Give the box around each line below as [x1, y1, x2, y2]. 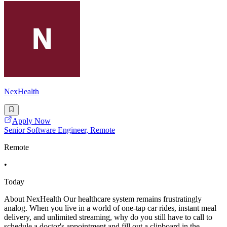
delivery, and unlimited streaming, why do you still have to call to [4, 213, 212, 222]
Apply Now [12, 117, 51, 126]
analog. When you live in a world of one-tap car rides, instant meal [4, 204, 216, 213]
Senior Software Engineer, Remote [4, 126, 115, 135]
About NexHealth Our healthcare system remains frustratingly [4, 195, 202, 204]
